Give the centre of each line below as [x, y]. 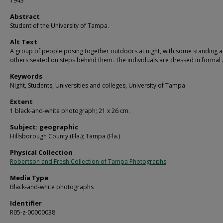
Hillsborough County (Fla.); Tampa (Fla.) [65, 136]
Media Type [29, 178]
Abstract [25, 16]
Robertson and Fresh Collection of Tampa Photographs [88, 162]
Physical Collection [41, 152]
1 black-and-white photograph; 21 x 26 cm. [70, 111]
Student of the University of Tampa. [59, 26]
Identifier [26, 203]
